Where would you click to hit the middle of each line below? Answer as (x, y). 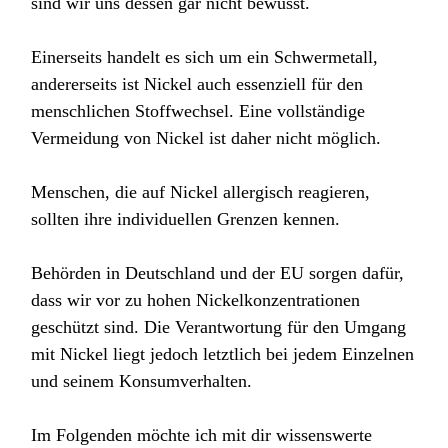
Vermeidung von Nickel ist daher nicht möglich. (206, 138)
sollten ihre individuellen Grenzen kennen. (186, 219)
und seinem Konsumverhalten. (142, 381)
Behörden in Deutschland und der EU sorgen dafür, (218, 273)
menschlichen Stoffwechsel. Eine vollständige (198, 111)
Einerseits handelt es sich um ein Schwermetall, (205, 57)
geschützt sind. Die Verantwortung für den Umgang (219, 327)
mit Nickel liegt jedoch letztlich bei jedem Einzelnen (223, 354)
